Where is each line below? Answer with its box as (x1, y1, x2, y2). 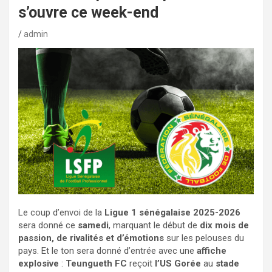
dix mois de (200, 220, 249, 231)
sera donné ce (18, 220, 78, 231)
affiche (197, 245, 226, 257)
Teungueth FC (66, 258, 127, 270)
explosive (18, 258, 59, 270)
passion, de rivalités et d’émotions (18, 233, 164, 244)
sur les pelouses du (164, 233, 244, 244)
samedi (78, 220, 109, 231)
